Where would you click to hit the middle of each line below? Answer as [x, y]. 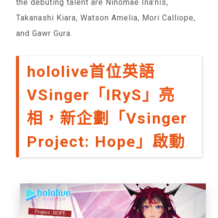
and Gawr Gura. [45, 33]
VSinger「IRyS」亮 [101, 95]
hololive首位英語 [91, 72]
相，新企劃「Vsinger [107, 118]
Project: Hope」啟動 [106, 142]
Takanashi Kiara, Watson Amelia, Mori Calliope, [106, 18]
